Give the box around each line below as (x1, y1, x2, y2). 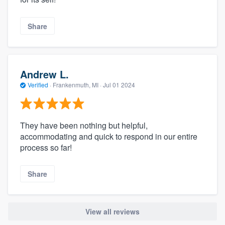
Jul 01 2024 (103, 80, 135, 89)
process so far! (20, 141, 72, 153)
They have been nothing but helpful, (20, 119, 148, 131)
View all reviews (85, 206, 140, 217)
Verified (26, 80, 50, 89)
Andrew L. (20, 67, 69, 82)
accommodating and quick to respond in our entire (20, 130, 197, 142)
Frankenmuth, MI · (51, 80, 103, 89)
